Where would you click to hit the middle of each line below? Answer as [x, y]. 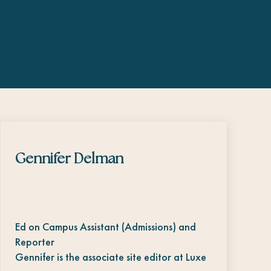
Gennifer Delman [69, 159]
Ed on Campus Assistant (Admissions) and [105, 226]
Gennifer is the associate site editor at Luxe [110, 256]
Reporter [34, 241]
